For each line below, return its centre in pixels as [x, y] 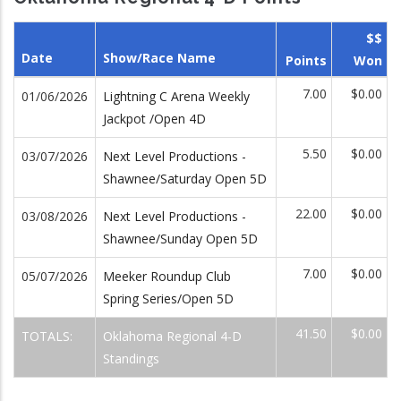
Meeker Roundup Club [167, 276]
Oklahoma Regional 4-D [172, 336]
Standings [131, 358]
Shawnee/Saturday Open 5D [185, 178]
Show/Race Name [159, 57]
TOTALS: [49, 336]
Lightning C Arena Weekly [176, 96]
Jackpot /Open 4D [154, 118]
